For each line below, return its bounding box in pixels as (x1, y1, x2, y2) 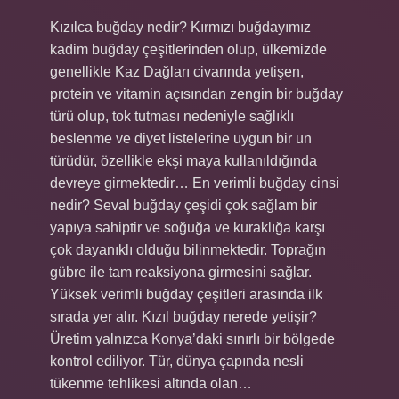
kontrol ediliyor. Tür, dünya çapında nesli (50, 354, 304, 369)
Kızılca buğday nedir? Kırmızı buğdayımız (50, 20, 311, 35)
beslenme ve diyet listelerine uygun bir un (50, 131, 312, 146)
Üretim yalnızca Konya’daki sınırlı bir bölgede (50, 331, 335, 346)
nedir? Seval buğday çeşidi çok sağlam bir (50, 198, 317, 213)
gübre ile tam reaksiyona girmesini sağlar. (50, 265, 312, 280)
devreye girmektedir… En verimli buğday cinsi (50, 175, 339, 191)
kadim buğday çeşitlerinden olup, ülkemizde (50, 42, 327, 57)
